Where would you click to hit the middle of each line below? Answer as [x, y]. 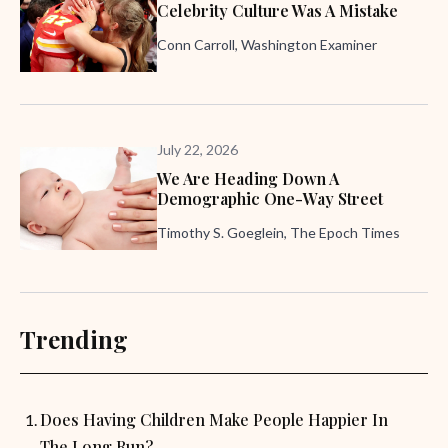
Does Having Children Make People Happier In [214, 419]
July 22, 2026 [197, 149]
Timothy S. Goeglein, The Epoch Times [278, 232]
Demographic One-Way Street [270, 198]
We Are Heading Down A [248, 178]
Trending [74, 339]
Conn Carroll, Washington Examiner [267, 44]
